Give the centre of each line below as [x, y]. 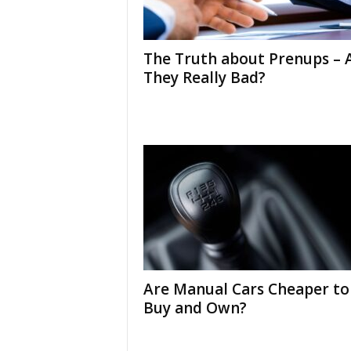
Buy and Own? [195, 308]
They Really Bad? [204, 78]
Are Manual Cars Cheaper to [246, 289]
